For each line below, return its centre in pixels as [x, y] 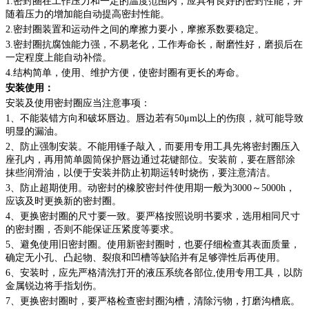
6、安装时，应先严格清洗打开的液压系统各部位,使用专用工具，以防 [154, 273]
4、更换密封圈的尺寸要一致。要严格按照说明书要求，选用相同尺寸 [153, 217]
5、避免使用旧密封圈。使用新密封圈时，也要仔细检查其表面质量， [153, 245]
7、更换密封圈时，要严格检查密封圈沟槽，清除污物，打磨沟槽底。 [153, 301]
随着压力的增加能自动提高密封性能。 [88, 14]
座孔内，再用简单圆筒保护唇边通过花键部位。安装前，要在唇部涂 [150, 160]
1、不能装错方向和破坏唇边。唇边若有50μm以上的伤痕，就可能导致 [154, 119]
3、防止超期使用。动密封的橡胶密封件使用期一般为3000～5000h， [150, 188]
